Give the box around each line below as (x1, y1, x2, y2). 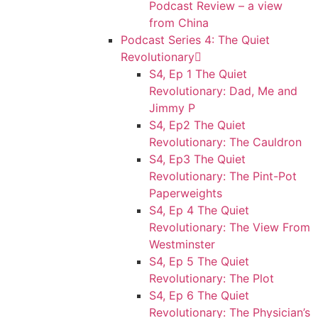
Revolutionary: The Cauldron (149, 135, 302, 149)
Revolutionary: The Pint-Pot (149, 169, 297, 183)
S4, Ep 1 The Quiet (149, 67, 247, 81)
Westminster (149, 237, 215, 251)
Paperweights (149, 186, 222, 200)
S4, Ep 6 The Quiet (149, 288, 249, 302)
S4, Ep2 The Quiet (149, 118, 246, 132)
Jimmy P (149, 101, 195, 115)
